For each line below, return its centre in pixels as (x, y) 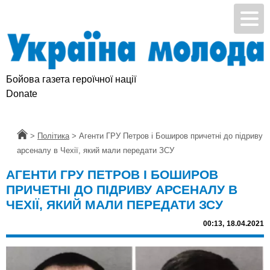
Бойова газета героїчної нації (71, 80)
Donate (22, 94)
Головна (32, 136)
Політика (53, 136)
